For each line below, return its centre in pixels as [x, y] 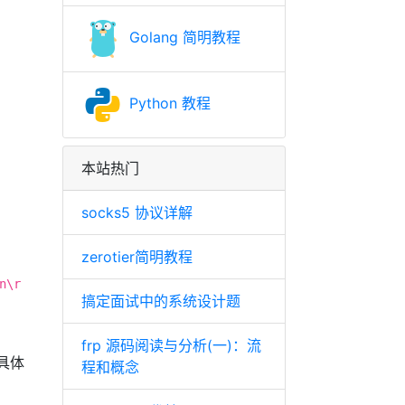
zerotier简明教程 [137, 257]
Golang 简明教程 [182, 38]
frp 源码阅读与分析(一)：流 [171, 345]
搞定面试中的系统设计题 [160, 301]
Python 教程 [167, 104]
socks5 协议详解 [137, 212]
